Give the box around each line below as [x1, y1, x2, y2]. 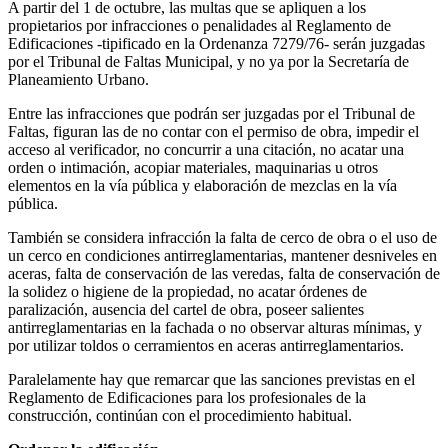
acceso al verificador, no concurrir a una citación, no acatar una [8, 140, 404, 158]
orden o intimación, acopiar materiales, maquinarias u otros [8, 158, 378, 176]
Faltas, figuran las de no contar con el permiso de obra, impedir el [8, 122, 419, 140]
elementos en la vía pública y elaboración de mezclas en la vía [8, 176, 397, 194]
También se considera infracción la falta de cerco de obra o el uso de [8, 228, 437, 246]
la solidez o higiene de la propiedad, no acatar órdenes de [8, 282, 367, 300]
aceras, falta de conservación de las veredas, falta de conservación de [8, 264, 440, 282]
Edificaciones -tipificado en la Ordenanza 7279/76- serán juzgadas [8, 34, 425, 52]
